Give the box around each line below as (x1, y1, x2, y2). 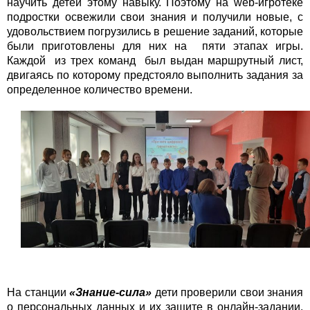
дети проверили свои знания (152, 286, 303, 298)
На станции (7, 286, 69, 298)
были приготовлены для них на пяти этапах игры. (7, 39, 303, 52)
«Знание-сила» (69, 286, 152, 298)
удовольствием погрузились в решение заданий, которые (7, 25, 303, 37)
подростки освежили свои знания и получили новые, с (7, 10, 303, 23)
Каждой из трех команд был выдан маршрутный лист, (7, 54, 303, 66)
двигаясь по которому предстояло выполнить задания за (7, 69, 303, 81)
